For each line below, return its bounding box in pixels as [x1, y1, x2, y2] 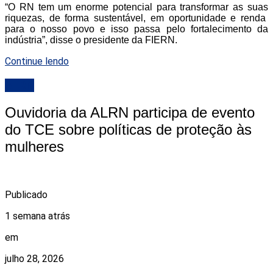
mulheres [5, 138, 64, 155]
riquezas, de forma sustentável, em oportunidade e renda [5, 13, 268, 24]
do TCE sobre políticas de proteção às [5, 121, 252, 138]
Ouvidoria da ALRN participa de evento [5, 104, 255, 121]
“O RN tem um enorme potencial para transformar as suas [5, 2, 268, 13]
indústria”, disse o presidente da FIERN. [5, 35, 177, 46]
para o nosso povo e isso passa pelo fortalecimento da [5, 24, 268, 35]
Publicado [5, 189, 48, 200]
